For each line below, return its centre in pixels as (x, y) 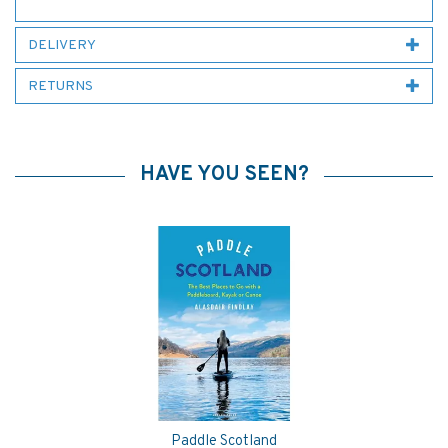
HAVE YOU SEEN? (224, 175)
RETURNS (60, 86)
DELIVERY (62, 45)
